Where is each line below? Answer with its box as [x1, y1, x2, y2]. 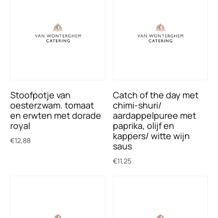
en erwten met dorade [10, 109, 102, 121]
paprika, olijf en [112, 119, 174, 131]
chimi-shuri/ [112, 99, 162, 111]
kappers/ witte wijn [112, 129, 190, 142]
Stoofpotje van [10, 89, 71, 101]
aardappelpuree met [112, 109, 196, 121]
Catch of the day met [112, 89, 199, 101]
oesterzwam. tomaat [10, 99, 94, 111]
